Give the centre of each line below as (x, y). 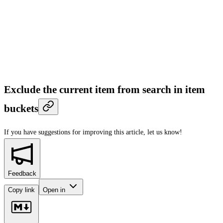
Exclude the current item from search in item (105, 90)
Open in (55, 190)
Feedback (22, 173)
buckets (21, 109)
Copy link (21, 190)
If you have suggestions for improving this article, (75, 132)
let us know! (165, 132)
